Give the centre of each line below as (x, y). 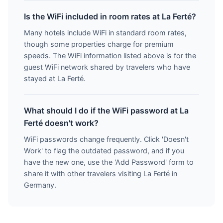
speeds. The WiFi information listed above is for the (110, 56)
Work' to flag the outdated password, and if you (104, 151)
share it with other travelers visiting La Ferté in (101, 173)
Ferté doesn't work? (61, 123)
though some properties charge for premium (99, 44)
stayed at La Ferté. (55, 78)
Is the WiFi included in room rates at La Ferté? (110, 16)
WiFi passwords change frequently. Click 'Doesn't (106, 139)
